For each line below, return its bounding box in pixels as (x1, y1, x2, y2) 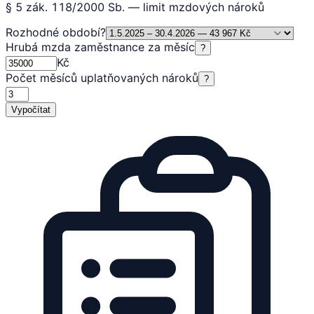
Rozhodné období (6, 25, 100, 39)
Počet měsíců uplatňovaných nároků (6, 70, 198, 85)
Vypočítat (11, 104, 50, 115)
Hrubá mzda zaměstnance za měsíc (6, 39, 195, 54)
